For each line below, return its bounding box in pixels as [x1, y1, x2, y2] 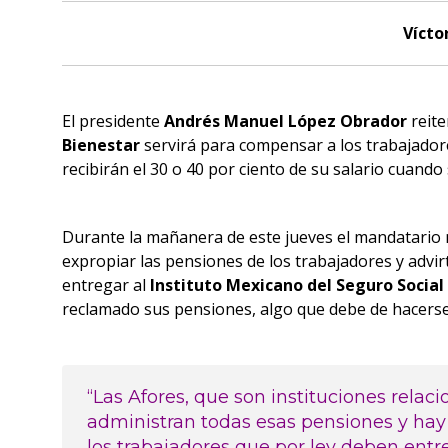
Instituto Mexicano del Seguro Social [150, 274, 444, 296]
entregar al [62, 274, 150, 296]
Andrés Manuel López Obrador [164, 110, 407, 132]
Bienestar [62, 134, 140, 156]
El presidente [62, 110, 164, 132]
